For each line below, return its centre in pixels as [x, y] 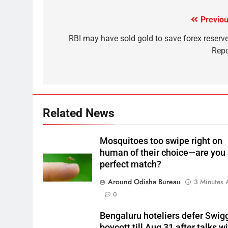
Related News [79, 113]
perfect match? [131, 164]
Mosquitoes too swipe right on [161, 141]
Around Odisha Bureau [145, 181]
